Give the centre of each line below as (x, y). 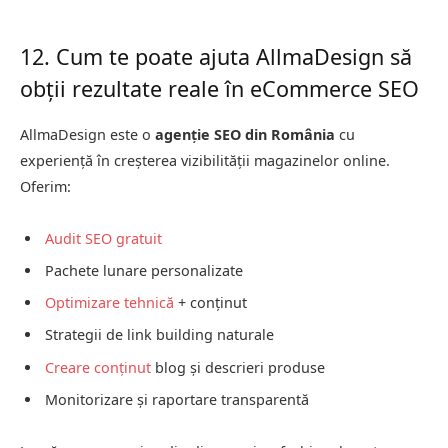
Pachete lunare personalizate (144, 270)
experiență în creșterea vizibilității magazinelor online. (205, 160)
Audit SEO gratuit (103, 238)
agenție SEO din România (245, 134)
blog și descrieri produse (238, 367)
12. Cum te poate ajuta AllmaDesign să (216, 57)
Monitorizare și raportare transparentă (177, 400)
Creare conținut (98, 367)
